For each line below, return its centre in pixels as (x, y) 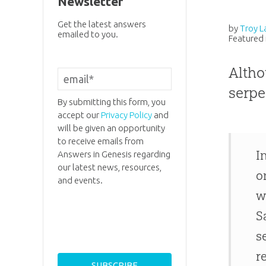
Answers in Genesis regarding (114, 154)
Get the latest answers (102, 24)
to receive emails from (100, 141)
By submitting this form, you (111, 102)
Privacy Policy (126, 115)
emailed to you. (88, 34)
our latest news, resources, (109, 167)
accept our (79, 115)
